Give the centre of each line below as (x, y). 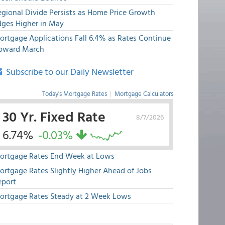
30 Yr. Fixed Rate (54, 116)
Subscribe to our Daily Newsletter (68, 72)
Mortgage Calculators (144, 93)
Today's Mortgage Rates (74, 93)
